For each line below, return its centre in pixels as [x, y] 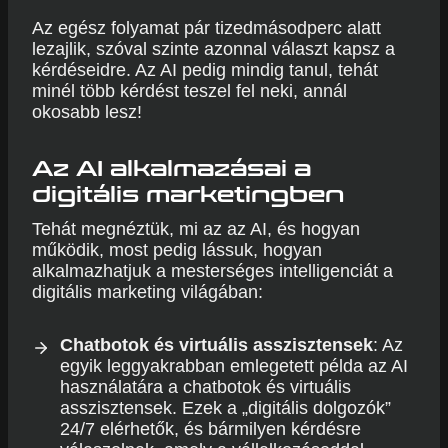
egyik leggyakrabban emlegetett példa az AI [234, 366]
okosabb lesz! [87, 112]
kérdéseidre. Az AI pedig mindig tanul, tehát [205, 70]
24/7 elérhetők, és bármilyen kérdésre [210, 429]
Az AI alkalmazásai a [171, 169]
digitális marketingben [188, 195]
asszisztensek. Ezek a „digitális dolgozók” [225, 408]
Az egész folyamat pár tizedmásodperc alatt [206, 28]
